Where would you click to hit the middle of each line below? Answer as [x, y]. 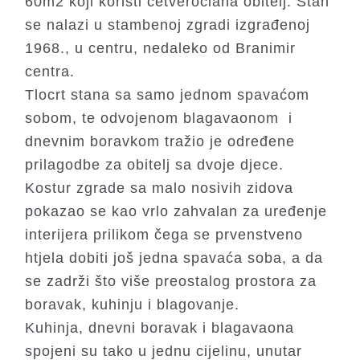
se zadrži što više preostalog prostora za [171, 281]
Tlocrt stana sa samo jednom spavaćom [168, 95]
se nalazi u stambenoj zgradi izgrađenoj [168, 25]
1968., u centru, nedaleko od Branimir [161, 48]
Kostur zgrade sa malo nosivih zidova [160, 188]
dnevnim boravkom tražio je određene [160, 141]
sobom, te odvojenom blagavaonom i [159, 118]
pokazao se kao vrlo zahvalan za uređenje [176, 211]
